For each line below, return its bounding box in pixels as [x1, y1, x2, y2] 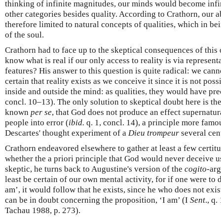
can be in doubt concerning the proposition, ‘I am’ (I [5, 195, 190, 205]
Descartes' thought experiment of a [5, 128, 128, 138]
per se [31, 107, 52, 117]
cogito [184, 164, 207, 174]
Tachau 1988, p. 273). [5, 205, 80, 215]
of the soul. [5, 30, 44, 39]
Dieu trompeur [128, 128, 179, 138]
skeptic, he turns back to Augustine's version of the [5, 164, 184, 174]
